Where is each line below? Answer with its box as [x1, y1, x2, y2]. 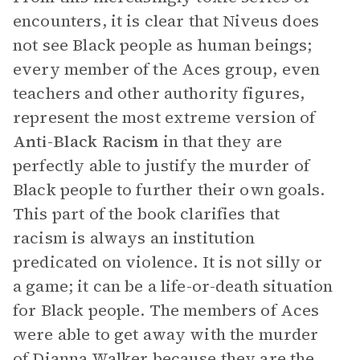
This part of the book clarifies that [13, 202, 280, 225]
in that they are [158, 130, 283, 153]
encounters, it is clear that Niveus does [13, 10, 319, 32]
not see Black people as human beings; [13, 34, 313, 56]
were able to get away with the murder [13, 323, 319, 346]
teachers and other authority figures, [13, 82, 305, 104]
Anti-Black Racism [13, 130, 159, 153]
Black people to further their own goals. [13, 178, 325, 201]
